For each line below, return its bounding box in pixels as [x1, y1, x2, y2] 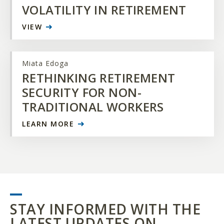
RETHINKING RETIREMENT [22, 69, 175, 86]
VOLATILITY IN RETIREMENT [22, 1, 186, 18]
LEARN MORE [22, 119, 74, 129]
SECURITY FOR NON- [22, 84, 141, 101]
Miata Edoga [22, 58, 68, 68]
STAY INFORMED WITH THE [10, 199, 200, 219]
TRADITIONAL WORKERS [22, 98, 164, 115]
